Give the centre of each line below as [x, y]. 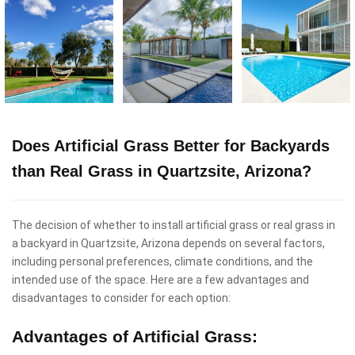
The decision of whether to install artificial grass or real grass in [174, 225]
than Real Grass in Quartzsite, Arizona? [162, 171]
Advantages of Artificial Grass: [135, 336]
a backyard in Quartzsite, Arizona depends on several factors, [168, 243]
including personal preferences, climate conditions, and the [162, 261]
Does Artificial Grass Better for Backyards [171, 145]
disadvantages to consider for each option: [121, 298]
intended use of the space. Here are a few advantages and [160, 279]
